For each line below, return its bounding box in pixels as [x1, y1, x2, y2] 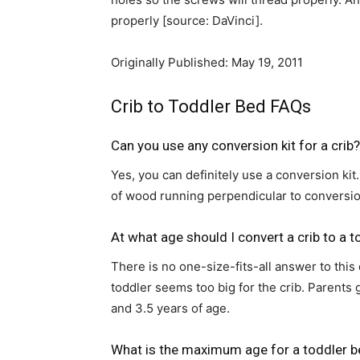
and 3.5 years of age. [111, 300, 230, 316]
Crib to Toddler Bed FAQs [111, 96, 311, 117]
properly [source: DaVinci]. [111, 12, 263, 28]
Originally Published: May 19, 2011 [111, 54, 303, 70]
